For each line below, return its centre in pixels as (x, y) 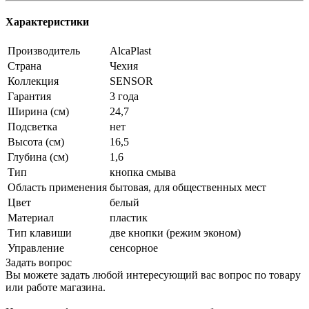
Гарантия (29, 97)
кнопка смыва (143, 172)
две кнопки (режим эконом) (175, 233)
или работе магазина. (56, 288)
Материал (31, 218)
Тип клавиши (40, 233)
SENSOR (131, 81)
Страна (24, 66)
